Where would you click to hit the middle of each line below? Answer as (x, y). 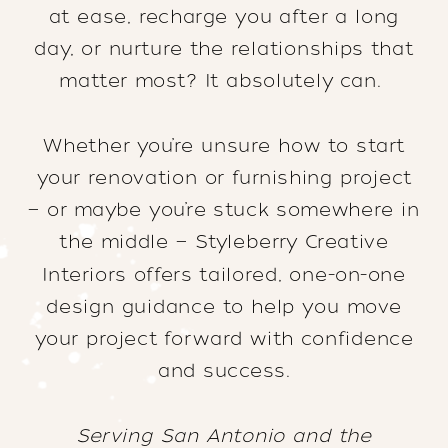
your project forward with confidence (224, 339)
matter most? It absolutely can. (224, 81)
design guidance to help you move (224, 307)
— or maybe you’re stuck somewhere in (224, 210)
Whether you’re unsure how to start (224, 146)
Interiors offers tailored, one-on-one (224, 275)
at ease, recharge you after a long (224, 17)
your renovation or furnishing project (224, 178)
